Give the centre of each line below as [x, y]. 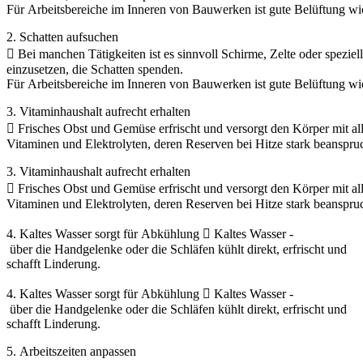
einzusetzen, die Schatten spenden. [96, 70]
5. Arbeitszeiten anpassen [71, 352]
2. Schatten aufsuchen [62, 37]
